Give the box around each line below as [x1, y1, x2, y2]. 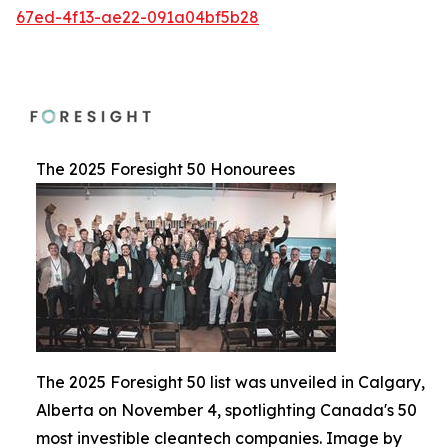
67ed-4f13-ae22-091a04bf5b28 [16, 7, 259, 27]
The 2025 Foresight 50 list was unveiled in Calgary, [36, 372, 425, 392]
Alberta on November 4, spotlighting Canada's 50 [36, 400, 417, 420]
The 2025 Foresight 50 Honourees [36, 159, 295, 179]
